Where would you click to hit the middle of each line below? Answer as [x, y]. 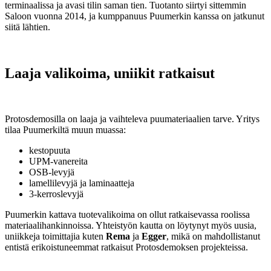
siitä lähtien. [28, 27]
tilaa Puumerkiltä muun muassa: [65, 130]
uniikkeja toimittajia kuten [55, 237]
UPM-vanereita [58, 162]
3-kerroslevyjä [56, 194]
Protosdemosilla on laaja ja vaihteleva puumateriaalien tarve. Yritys [132, 119]
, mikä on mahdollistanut [213, 237]
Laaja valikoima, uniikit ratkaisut [110, 73]
